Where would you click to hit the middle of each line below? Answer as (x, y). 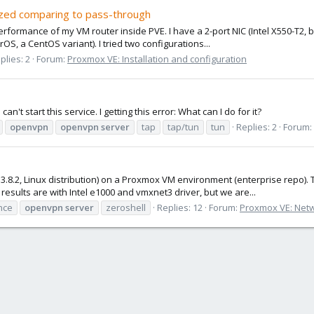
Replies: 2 (257, 127)
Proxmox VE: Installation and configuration (157, 59)
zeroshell (126, 207)
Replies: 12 (180, 207)
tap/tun (183, 127)
